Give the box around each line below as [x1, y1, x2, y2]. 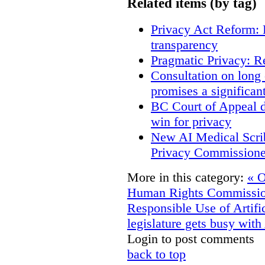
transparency [151, 37, 218, 53]
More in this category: [127, 170, 244, 185]
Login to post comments [127, 231, 254, 247]
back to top [127, 247, 186, 262]
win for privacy [151, 114, 231, 130]
